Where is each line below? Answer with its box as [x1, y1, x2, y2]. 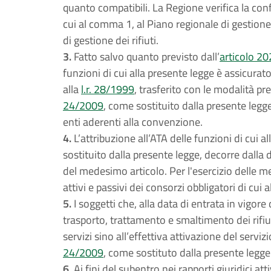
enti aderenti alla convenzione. [63, 114, 203, 130]
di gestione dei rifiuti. [63, 32, 158, 48]
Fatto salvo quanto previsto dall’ [74, 48, 220, 65]
